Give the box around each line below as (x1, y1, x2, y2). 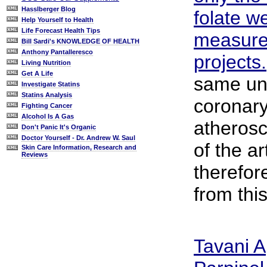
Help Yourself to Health (21, 16, 94, 23)
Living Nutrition (21, 59, 71, 66)
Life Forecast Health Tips (21, 27, 100, 34)
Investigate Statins (21, 80, 80, 88)
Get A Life (21, 70, 53, 77)
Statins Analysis (21, 91, 72, 98)
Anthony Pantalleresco (21, 48, 93, 55)
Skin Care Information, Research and (21, 144, 136, 151)
